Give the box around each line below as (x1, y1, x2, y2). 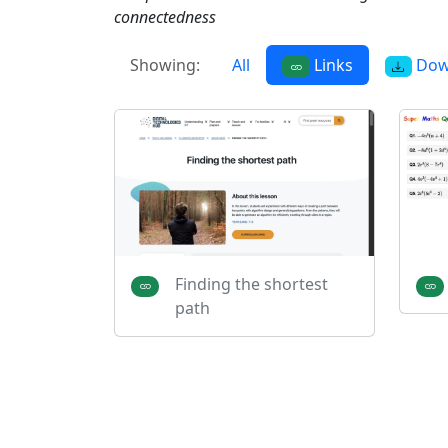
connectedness (114, 6, 216, 28)
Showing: (130, 54, 200, 76)
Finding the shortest (174, 272, 328, 295)
